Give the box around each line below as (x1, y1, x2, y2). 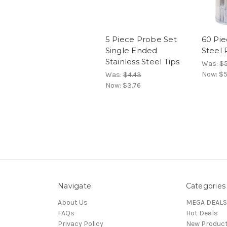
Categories (185, 181, 226, 191)
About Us (58, 198, 88, 207)
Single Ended (105, 46, 158, 56)
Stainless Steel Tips (105, 57, 180, 67)
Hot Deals (185, 209, 218, 217)
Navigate (58, 181, 91, 191)
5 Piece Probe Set (105, 34, 177, 45)
